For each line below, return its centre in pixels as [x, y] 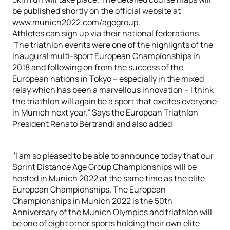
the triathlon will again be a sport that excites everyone [114, 101]
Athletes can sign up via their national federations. [107, 33]
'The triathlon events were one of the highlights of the [113, 45]
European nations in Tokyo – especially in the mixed [108, 79]
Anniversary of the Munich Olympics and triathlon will [112, 212]
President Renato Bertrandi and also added [93, 124]
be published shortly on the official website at [97, 11]
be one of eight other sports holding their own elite [106, 223]
